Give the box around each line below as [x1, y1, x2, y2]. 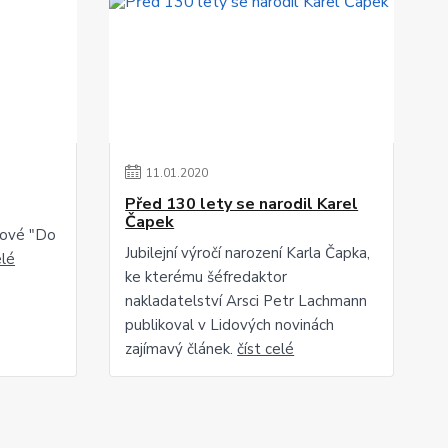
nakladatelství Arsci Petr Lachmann [125, 291, 368, 311]
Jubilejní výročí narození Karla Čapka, [125, 243, 371, 263]
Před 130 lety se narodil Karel [125, 193, 359, 215]
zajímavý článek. [125, 339, 238, 359]
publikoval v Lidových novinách [125, 315, 335, 335]
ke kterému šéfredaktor [125, 267, 288, 287]
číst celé [237, 339, 295, 359]
